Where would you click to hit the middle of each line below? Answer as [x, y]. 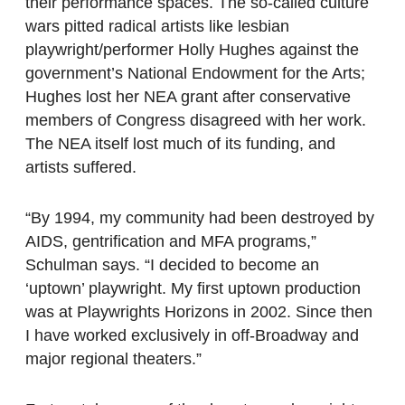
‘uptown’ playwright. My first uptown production [193, 289]
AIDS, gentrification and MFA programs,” [171, 242]
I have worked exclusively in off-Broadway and [192, 336]
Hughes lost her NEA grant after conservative [188, 97]
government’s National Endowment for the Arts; [195, 74]
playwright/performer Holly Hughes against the [192, 50]
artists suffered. [81, 168]
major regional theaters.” [113, 359]
